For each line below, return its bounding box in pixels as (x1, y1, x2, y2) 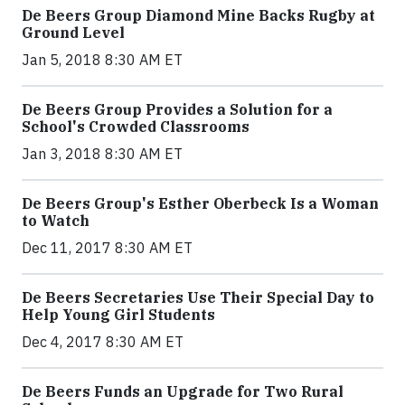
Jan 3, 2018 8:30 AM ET (22, 144, 183, 163)
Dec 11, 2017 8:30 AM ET (22, 238, 193, 257)
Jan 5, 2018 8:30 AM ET (22, 50, 183, 69)
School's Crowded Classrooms (22, 117, 250, 136)
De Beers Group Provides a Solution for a (22, 99, 333, 118)
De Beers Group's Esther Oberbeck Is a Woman (22, 193, 379, 212)
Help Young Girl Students (22, 305, 215, 324)
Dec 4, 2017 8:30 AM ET (22, 332, 184, 351)
